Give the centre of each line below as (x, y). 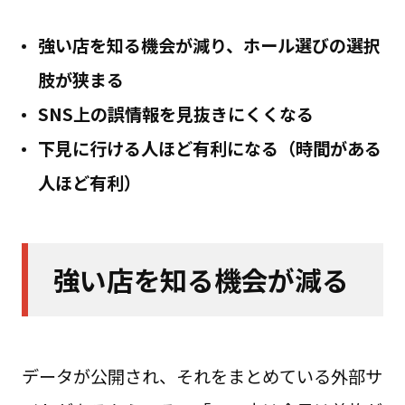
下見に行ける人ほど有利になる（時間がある (209, 148)
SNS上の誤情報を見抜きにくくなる (175, 113)
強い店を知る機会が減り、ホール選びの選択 (209, 45)
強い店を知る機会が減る (201, 279)
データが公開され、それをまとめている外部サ (202, 377)
